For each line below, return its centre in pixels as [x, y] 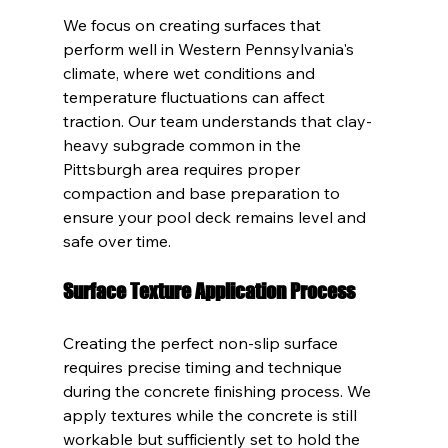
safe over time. [116, 240]
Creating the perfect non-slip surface [202, 342]
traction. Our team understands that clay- [217, 120]
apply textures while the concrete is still [211, 414]
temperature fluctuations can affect [195, 96]
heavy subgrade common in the [183, 144]
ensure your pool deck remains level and [216, 216]
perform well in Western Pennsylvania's [210, 48]
